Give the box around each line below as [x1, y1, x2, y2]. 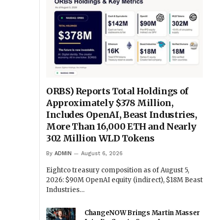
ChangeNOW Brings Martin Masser [84, 209, 200, 218]
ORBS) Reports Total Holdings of [46, 85, 189, 97]
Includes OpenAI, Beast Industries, [46, 109, 197, 121]
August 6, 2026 [81, 150, 123, 157]
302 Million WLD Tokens [46, 133, 155, 144]
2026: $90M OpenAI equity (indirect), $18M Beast [46, 176, 203, 185]
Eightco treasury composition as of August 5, [46, 166, 189, 175]
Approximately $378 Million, [46, 97, 174, 109]
